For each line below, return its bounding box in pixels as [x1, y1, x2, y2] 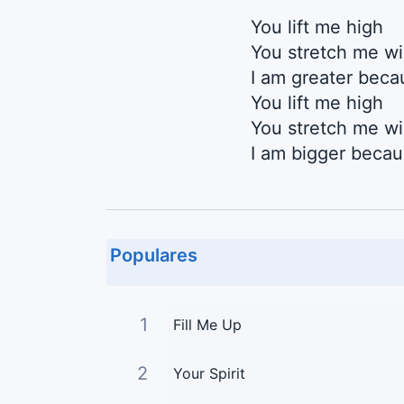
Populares [110, 243, 197, 266]
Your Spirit [172, 363, 245, 382]
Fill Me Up [172, 315, 242, 334]
